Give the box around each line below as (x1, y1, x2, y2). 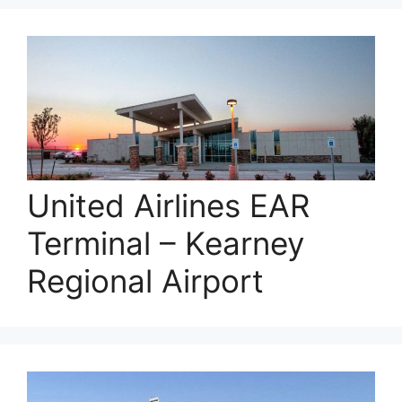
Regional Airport (27, 261, 264, 300)
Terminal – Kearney (27, 223, 304, 262)
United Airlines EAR (27, 186, 310, 224)
